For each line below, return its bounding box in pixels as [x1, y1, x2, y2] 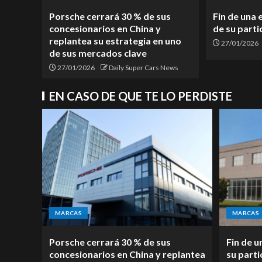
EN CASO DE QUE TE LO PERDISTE [49, 89, 232, 104]
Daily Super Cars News [109, 63, 178, 73]
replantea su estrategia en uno [49, 35, 181, 47]
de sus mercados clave [49, 47, 147, 59]
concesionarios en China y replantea [49, 249, 205, 260]
